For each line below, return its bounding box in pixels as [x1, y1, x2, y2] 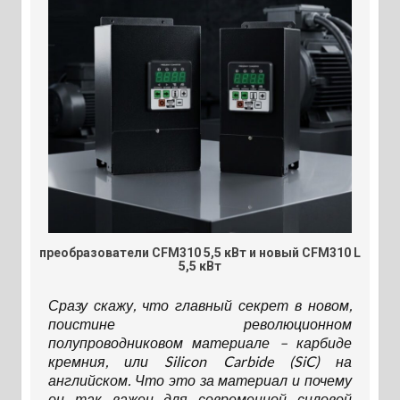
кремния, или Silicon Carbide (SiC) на [47, 353, 353, 371]
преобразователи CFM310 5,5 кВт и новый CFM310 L [39, 246, 361, 261]
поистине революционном [47, 315, 353, 333]
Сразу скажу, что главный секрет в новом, [47, 296, 353, 314]
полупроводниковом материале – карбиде [47, 334, 353, 352]
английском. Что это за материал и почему [47, 371, 353, 389]
